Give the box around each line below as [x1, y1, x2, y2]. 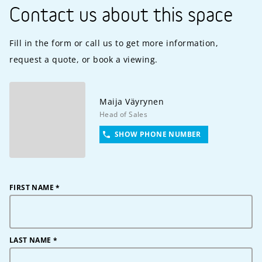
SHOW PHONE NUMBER [115, 129, 201, 140]
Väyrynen [125, 95, 164, 107]
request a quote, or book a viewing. [9, 53, 158, 65]
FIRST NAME [9, 182, 54, 192]
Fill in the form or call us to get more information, [9, 37, 218, 49]
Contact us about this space [9, 6, 233, 25]
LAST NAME [9, 235, 51, 245]
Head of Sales [99, 109, 148, 119]
